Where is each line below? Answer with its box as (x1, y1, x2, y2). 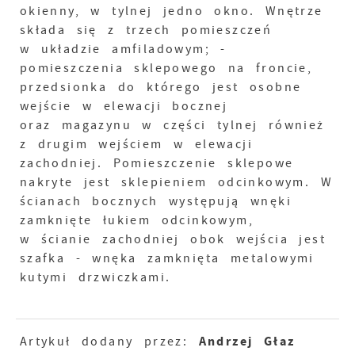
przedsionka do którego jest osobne (19, 79, 302, 95)
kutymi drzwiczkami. (19, 269, 171, 285)
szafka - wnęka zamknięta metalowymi (19, 250, 315, 266)
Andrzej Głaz (198, 333, 296, 349)
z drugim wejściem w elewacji (19, 136, 253, 152)
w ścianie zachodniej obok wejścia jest (19, 231, 326, 247)
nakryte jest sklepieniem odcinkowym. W (19, 174, 333, 190)
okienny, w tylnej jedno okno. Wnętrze (19, 3, 323, 19)
